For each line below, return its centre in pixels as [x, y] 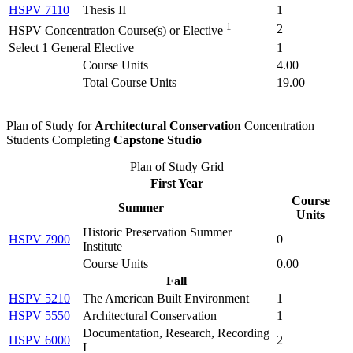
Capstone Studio [158, 139]
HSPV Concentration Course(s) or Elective [116, 31]
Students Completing [60, 139]
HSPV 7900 [39, 239]
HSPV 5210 [39, 298]
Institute [102, 246]
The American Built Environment [166, 298]
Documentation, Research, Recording [176, 333]
